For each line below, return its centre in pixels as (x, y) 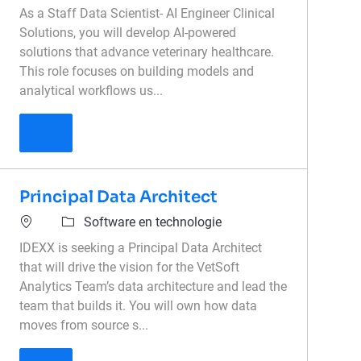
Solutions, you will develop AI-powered (128, 33)
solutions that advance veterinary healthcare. (147, 52)
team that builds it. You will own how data (139, 306)
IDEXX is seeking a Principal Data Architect (141, 248)
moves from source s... (84, 326)
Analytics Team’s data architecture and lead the (154, 287)
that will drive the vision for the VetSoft (130, 268)
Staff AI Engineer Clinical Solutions (144, 133)
